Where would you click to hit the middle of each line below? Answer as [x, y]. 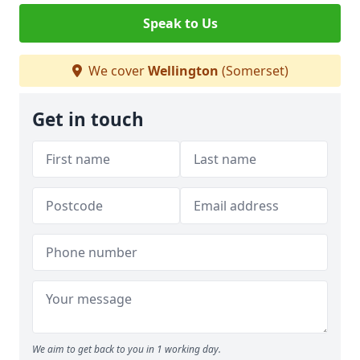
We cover [116, 71]
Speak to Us [180, 23]
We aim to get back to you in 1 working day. [127, 349]
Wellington [183, 71]
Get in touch [88, 119]
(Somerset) [253, 71]
